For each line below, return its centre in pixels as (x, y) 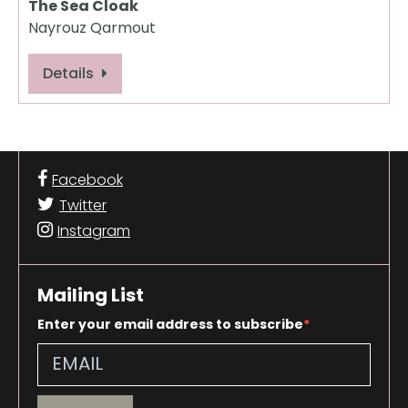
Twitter (83, 205)
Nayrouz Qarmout (92, 28)
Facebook (87, 179)
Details (70, 74)
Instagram (94, 230)
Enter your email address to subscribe (170, 324)
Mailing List (91, 295)
